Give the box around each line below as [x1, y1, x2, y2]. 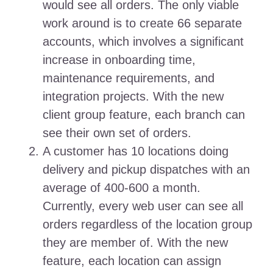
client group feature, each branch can [42, 108, 245, 122]
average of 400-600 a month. [42, 181, 200, 195]
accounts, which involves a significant [42, 35, 244, 49]
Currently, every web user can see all [42, 199, 243, 213]
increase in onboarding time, [42, 53, 196, 67]
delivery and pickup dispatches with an [42, 163, 250, 177]
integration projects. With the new [42, 90, 224, 104]
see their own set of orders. [42, 126, 191, 140]
